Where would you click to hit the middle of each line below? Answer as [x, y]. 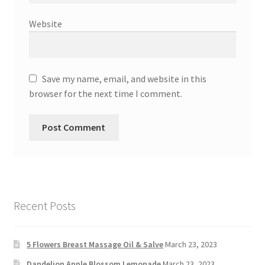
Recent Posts [44, 205]
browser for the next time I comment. [105, 93]
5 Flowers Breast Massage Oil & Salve [95, 245]
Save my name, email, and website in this [124, 78]
